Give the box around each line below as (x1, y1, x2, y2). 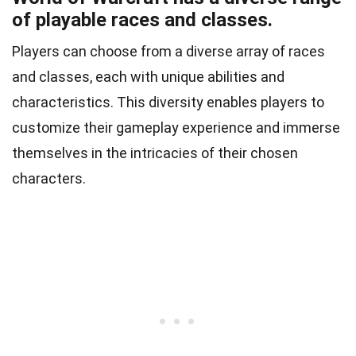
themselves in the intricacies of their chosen (12, 145, 298, 162)
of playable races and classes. (12, 9, 273, 32)
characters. (12, 170, 86, 188)
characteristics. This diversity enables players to (12, 94, 324, 111)
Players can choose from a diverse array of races (12, 43, 325, 60)
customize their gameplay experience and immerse (12, 119, 340, 137)
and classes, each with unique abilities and (12, 68, 284, 86)
